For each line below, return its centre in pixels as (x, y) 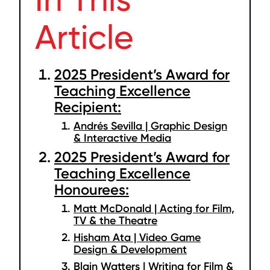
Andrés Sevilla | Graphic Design (150, 126)
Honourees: (92, 190)
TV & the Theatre (115, 221)
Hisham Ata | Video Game (137, 237)
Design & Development (130, 250)
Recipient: (88, 107)
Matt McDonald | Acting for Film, (154, 209)
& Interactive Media (122, 138)
